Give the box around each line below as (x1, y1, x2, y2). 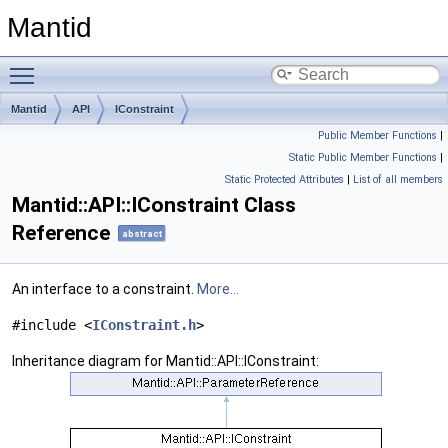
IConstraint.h (92, 317, 196, 334)
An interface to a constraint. (12, 281, 197, 298)
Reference (12, 221, 110, 245)
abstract (122, 228, 162, 240)
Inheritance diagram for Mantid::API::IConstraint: (12, 353, 319, 370)
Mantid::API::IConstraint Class (12, 193, 296, 217)
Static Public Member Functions (289, 151, 437, 164)
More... (197, 281, 239, 298)
